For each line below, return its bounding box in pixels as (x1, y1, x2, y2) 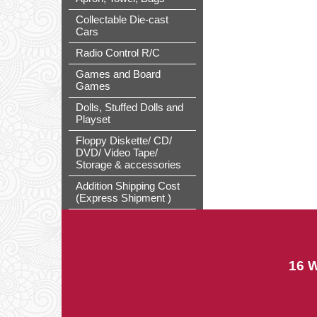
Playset (76, 114, 110, 125)
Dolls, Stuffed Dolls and (76, 102, 183, 113)
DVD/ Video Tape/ (76, 147, 158, 158)
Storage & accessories (76, 159, 181, 171)
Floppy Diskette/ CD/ (76, 135, 172, 146)
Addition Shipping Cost (76, 180, 180, 192)
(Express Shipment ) (76, 192, 171, 204)
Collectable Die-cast (76, 14, 168, 25)
